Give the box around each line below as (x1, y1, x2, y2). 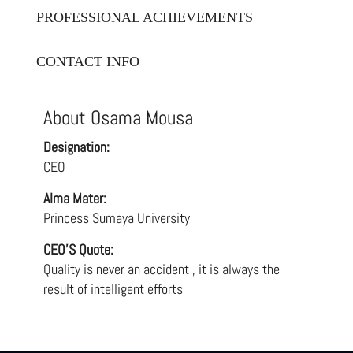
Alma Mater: (43, 189, 106, 208)
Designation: (43, 138, 110, 157)
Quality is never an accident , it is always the (43, 260, 280, 279)
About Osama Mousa (43, 106, 193, 131)
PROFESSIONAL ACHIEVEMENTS (35, 9, 253, 26)
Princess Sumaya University (43, 209, 190, 228)
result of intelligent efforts (43, 280, 183, 299)
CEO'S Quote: (43, 240, 113, 259)
